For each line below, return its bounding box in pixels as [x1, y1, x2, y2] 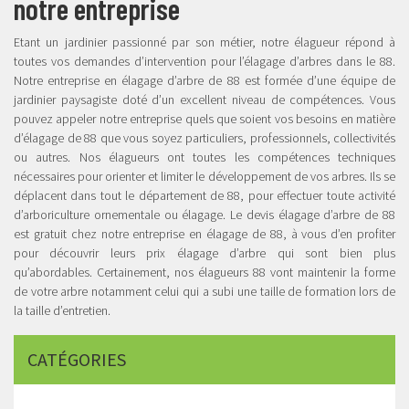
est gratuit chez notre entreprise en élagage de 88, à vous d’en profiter [14, 225, 395, 243]
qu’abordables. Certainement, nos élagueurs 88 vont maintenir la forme [14, 264, 395, 281]
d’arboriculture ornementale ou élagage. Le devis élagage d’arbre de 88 [14, 206, 395, 224]
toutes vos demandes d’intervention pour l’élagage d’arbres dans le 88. [14, 53, 395, 70]
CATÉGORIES [27, 348, 126, 372]
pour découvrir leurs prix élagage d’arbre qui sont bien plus [14, 245, 395, 262]
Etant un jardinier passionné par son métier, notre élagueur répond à [14, 34, 395, 51]
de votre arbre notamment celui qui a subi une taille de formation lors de [14, 283, 395, 300]
